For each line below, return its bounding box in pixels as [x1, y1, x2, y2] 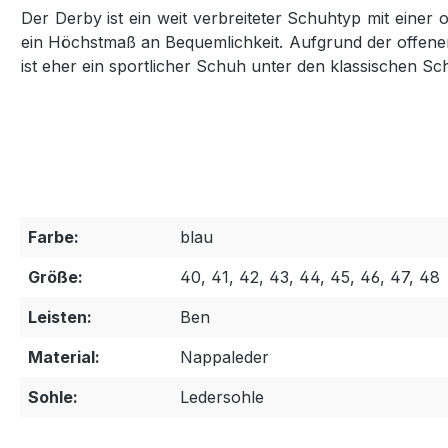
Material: [28, 346, 100, 367]
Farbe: [28, 226, 79, 247]
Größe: [28, 266, 83, 287]
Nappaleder [180, 346, 269, 367]
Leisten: [28, 306, 92, 327]
